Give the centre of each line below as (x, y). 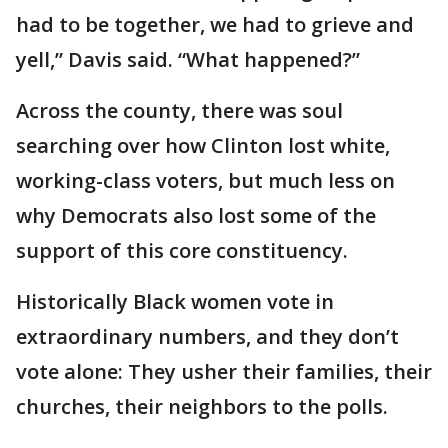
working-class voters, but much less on (205, 181)
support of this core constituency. (182, 251)
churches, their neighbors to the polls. (202, 407)
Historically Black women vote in (175, 302)
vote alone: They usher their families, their (224, 372)
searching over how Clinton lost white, (203, 146)
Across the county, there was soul (179, 111)
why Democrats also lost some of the (196, 216)
